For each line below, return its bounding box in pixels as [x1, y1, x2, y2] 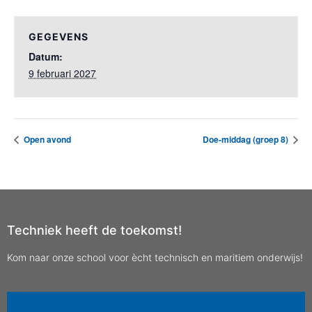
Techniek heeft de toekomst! [7, 223, 182, 238]
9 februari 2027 [29, 66, 96, 80]
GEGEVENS [29, 31, 88, 42]
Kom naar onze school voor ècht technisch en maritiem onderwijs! [7, 251, 303, 264]
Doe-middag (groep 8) [203, 133, 290, 146]
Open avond [22, 133, 71, 146]
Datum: [29, 49, 63, 63]
